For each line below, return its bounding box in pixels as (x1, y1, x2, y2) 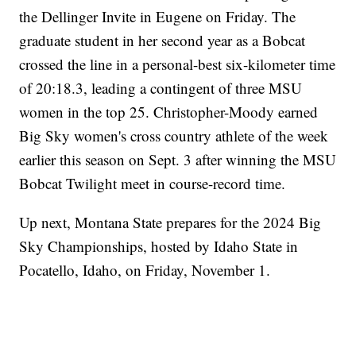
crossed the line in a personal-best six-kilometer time (19, 54, 336, 75)
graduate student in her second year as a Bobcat (19, 30, 306, 51)
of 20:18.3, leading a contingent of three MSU (19, 78, 303, 99)
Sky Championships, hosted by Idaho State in (19, 236, 299, 257)
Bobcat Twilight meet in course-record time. (19, 173, 286, 194)
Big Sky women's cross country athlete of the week (19, 126, 329, 146)
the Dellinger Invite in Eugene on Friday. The (19, 6, 296, 27)
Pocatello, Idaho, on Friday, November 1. (19, 260, 271, 281)
